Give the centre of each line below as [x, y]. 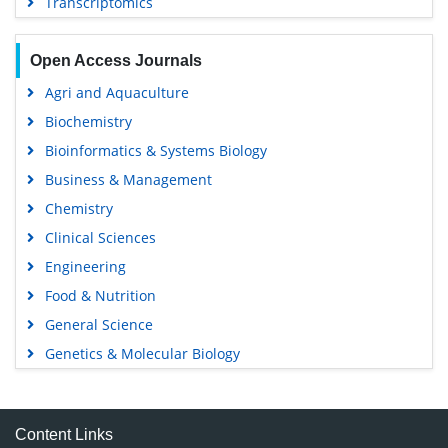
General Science [98, 324]
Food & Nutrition [100, 295]
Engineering [85, 266]
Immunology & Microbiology [138, 382]
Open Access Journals [115, 60]
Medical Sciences [102, 411]
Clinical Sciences [100, 237]
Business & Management [128, 179]
